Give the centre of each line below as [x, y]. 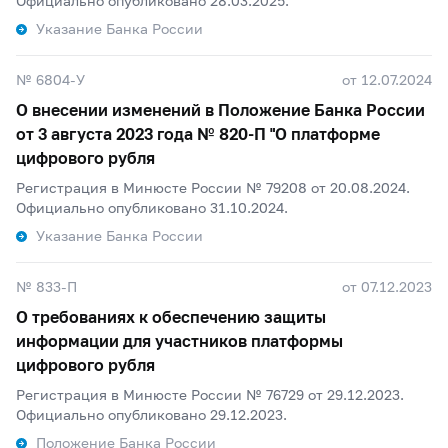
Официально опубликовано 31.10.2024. [152, 207]
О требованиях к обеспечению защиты [171, 316]
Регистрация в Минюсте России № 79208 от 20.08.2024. [213, 187]
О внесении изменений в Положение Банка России [220, 109]
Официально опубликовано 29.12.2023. [151, 414]
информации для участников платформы [179, 340]
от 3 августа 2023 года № [117, 133]
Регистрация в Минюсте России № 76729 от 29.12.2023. [210, 394]
